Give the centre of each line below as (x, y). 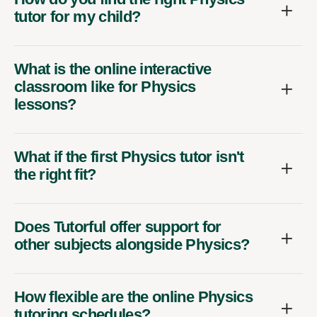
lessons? (45, 104)
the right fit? (55, 174)
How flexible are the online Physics (133, 296)
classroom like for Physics (105, 86)
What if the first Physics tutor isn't (129, 156)
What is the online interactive (113, 69)
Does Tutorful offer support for (118, 226)
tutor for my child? (77, 16)
